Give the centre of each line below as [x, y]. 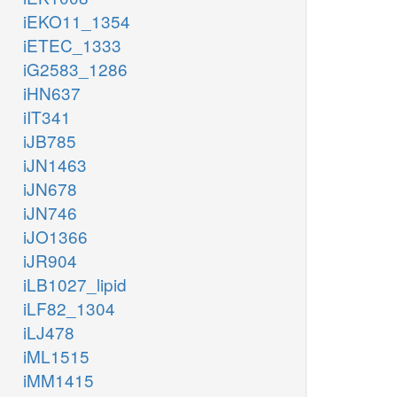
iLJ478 [49, 332]
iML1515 [56, 356]
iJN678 [50, 189]
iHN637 [52, 93]
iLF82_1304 [69, 308]
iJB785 [50, 141]
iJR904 [50, 261]
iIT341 [47, 117]
